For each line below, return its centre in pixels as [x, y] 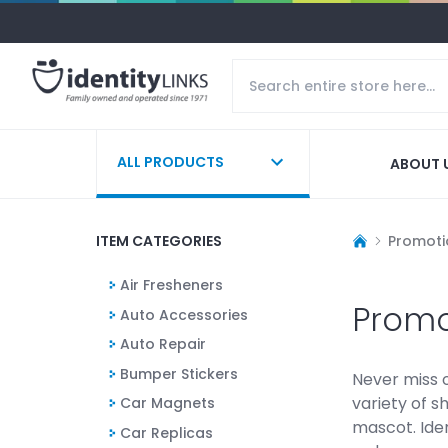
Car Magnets [167, 403]
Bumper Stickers [179, 373]
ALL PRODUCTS [170, 161]
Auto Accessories [184, 314]
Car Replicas [166, 432]
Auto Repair [163, 344]
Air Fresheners [171, 284]
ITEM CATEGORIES [159, 240]
